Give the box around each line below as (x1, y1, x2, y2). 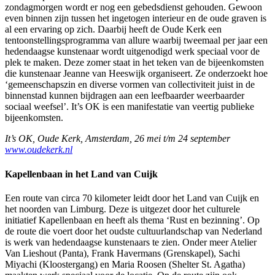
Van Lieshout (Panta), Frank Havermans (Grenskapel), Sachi (5, 247, 240, 258)
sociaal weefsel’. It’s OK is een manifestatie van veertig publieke (5, 101, 254, 112)
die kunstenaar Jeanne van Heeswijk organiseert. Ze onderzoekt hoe (5, 68, 268, 79)
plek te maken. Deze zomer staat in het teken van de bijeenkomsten (5, 57, 264, 68)
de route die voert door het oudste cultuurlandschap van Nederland (5, 225, 262, 236)
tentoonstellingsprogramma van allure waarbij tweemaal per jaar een (5, 35, 268, 46)
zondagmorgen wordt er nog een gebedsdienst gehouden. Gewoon (5, 2, 262, 13)
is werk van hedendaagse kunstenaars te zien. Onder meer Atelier (5, 236, 257, 247)
